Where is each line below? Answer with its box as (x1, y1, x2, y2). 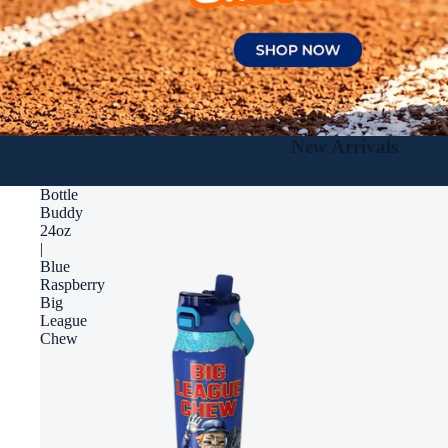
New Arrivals (290, 135, 398, 157)
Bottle (40, 185, 78, 203)
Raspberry (40, 275, 105, 293)
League (40, 311, 87, 329)
